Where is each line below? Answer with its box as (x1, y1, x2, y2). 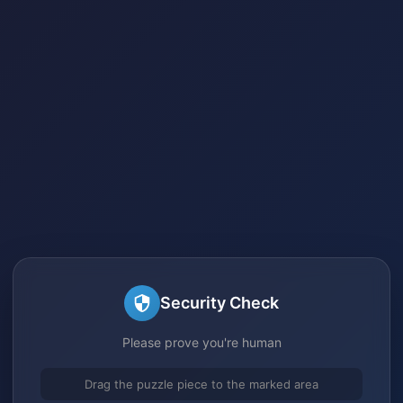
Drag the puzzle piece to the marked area (85, 376, 318, 391)
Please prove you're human (121, 334, 282, 350)
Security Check (160, 293, 279, 312)
